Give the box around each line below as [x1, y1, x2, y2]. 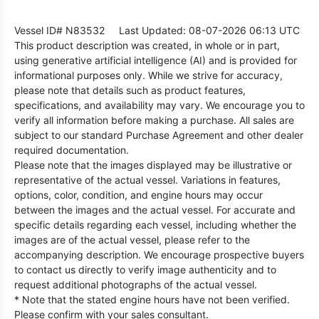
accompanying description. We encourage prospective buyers [14, 249, 304, 261]
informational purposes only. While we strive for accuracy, [14, 69, 283, 82]
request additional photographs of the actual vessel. [14, 278, 257, 291]
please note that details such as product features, [14, 84, 246, 97]
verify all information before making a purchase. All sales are [14, 114, 294, 127]
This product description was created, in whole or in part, [14, 39, 280, 52]
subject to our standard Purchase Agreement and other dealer [14, 129, 303, 142]
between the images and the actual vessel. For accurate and [14, 204, 296, 216]
